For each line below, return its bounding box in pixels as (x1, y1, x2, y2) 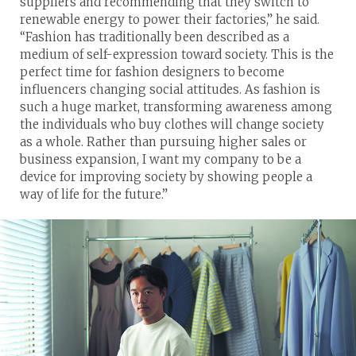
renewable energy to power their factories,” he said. (20, 11, 319, 27)
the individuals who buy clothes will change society (20, 116, 324, 132)
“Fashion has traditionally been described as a (20, 29, 289, 44)
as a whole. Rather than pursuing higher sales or (20, 133, 307, 149)
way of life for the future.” (20, 186, 168, 202)
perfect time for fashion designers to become (20, 64, 284, 79)
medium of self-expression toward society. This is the (20, 46, 334, 62)
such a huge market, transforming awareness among (20, 99, 332, 114)
